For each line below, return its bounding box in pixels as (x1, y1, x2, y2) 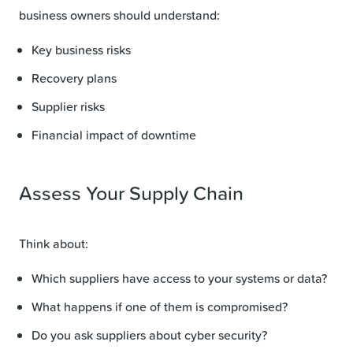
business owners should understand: (19, 6, 220, 24)
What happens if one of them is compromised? (32, 297, 288, 315)
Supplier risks (32, 97, 105, 115)
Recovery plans (32, 69, 117, 87)
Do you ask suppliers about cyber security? (32, 325, 267, 344)
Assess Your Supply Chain (19, 178, 243, 206)
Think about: (19, 234, 88, 252)
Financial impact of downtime (32, 125, 196, 143)
